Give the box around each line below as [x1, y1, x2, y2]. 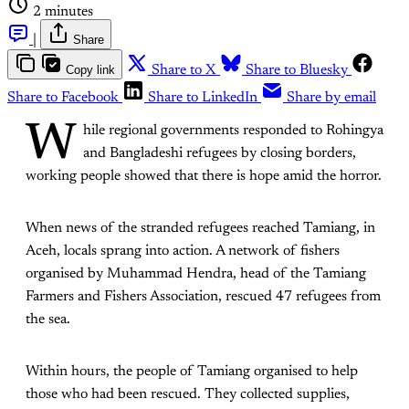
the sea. [26, 312, 70, 328]
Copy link [66, 63, 115, 78]
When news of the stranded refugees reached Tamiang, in [26, 221, 375, 236]
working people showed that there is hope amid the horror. [26, 169, 382, 184]
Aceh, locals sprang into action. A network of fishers [26, 244, 340, 259]
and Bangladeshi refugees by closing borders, [83, 146, 356, 162]
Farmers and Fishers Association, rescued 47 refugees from [26, 289, 381, 305]
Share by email [287, 90, 376, 106]
